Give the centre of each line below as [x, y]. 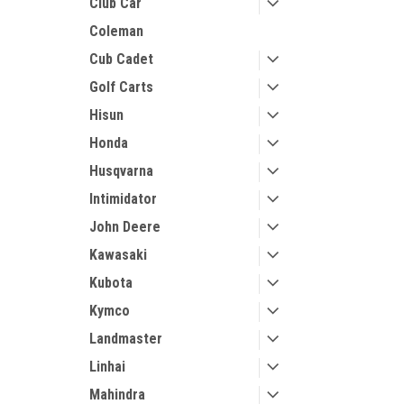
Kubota [111, 283]
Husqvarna [121, 171]
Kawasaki [118, 255]
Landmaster [126, 339]
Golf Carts [121, 87]
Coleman [116, 31]
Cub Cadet [121, 59]
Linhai [107, 367]
